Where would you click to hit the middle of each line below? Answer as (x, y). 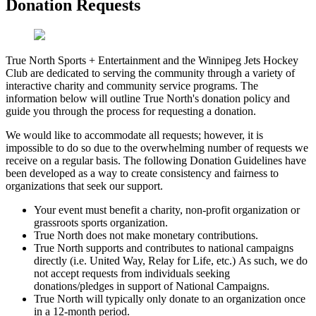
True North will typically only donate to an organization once (170, 298)
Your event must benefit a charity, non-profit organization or (167, 209)
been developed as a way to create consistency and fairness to (142, 173)
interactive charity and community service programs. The (132, 85)
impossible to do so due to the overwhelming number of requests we (157, 147)
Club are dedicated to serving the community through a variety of (150, 73)
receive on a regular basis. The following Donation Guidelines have (156, 160)
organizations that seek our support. (84, 186)
